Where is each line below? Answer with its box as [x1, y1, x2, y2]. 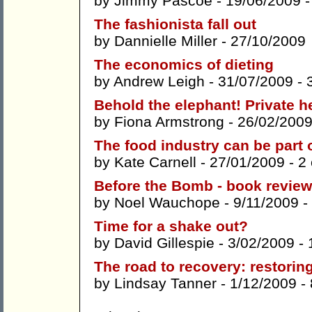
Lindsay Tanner [114, 275, 217, 292]
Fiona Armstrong [114, 114, 224, 130]
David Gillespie [114, 235, 214, 251]
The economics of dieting [94, 56, 274, 73]
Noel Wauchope [114, 194, 220, 211]
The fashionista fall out [94, 16, 256, 33]
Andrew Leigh [114, 73, 205, 90]
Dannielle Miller [114, 33, 217, 49]
